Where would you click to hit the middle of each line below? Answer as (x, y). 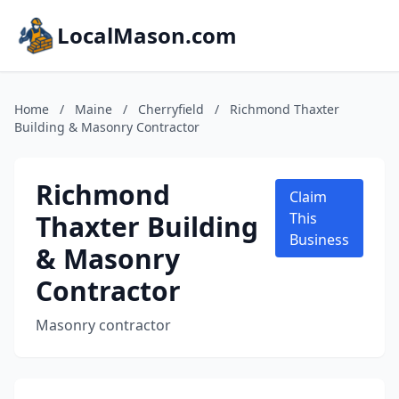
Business (319, 240)
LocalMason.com (147, 35)
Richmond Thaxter (285, 109)
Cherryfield (171, 109)
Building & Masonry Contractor (107, 127)
